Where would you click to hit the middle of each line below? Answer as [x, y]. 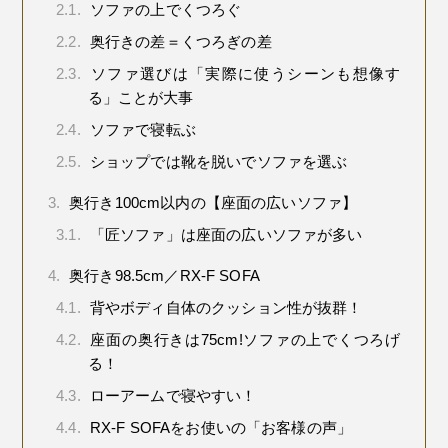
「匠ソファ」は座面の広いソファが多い [224, 234]
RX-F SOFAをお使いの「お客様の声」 [219, 427]
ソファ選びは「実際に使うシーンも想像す [243, 73]
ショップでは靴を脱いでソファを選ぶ [216, 161]
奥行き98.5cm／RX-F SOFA [162, 275]
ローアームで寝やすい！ [171, 395]
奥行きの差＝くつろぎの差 [178, 41]
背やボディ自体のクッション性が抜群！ [224, 307]
